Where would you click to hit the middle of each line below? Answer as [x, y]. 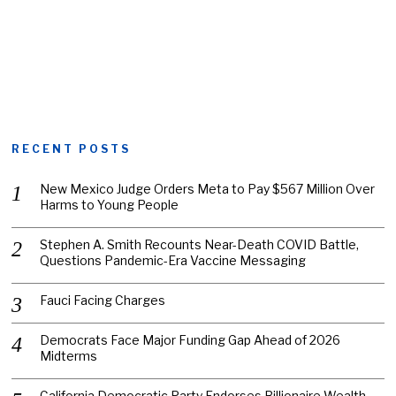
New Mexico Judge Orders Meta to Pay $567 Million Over [208, 188]
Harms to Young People [110, 204]
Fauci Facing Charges [103, 300]
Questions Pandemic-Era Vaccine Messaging [173, 260]
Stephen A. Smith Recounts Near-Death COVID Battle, [200, 244]
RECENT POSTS [72, 148]
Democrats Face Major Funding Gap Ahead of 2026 [190, 339]
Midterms [69, 355]
